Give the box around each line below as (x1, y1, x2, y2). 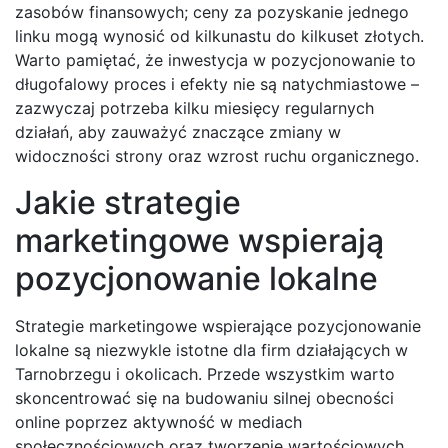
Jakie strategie (15, 182, 241, 222)
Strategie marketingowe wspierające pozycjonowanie (15, 315, 421, 336)
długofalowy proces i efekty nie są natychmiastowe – (15, 73, 419, 94)
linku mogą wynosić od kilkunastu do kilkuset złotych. (15, 25, 424, 46)
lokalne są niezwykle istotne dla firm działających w (15, 339, 408, 360)
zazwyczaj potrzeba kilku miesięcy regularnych (15, 97, 374, 118)
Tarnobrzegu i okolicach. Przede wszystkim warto (15, 363, 395, 384)
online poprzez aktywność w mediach (15, 411, 302, 432)
